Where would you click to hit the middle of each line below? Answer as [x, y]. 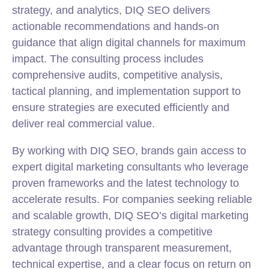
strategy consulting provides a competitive [112, 232]
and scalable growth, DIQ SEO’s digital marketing [130, 216]
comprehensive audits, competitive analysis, [117, 75]
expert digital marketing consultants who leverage [130, 167]
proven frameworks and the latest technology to [125, 183]
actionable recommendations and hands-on [116, 26]
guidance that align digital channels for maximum [129, 43]
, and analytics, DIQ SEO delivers [130, 10]
